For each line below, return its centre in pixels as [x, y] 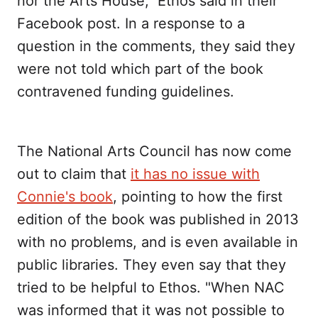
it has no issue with [195, 174]
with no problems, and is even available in [158, 242]
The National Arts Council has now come [154, 152]
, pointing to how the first [198, 197]
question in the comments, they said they [156, 46]
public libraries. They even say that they [152, 265]
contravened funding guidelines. [126, 92]
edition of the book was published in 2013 [158, 220]
